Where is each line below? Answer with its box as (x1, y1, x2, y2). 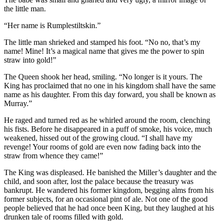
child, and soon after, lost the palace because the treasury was (4, 177, 193, 185)
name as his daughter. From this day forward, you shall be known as (4, 90, 216, 99)
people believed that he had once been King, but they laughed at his (4, 203, 214, 212)
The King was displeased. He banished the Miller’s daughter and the (4, 168, 217, 177)
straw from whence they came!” (4, 151, 103, 160)
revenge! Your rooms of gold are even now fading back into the (4, 142, 201, 151)
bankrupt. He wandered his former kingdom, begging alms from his (4, 185, 214, 194)
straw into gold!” (4, 55, 56, 64)
